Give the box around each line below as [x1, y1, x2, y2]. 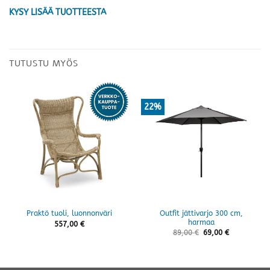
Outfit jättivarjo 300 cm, [159, 209, 243, 218]
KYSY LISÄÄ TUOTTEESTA [9, 7, 106, 18]
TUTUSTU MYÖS [9, 57, 78, 69]
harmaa [187, 218, 215, 227]
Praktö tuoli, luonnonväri [26, 209, 112, 218]
